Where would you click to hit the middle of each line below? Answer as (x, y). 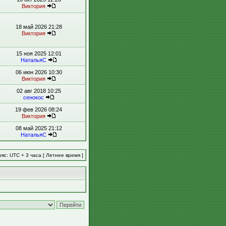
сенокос (33, 97)
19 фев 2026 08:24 (39, 109)
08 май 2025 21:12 (39, 128)
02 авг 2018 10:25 (39, 91)
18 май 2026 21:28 (39, 27)
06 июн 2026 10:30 (39, 72)
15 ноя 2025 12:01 (39, 53)
